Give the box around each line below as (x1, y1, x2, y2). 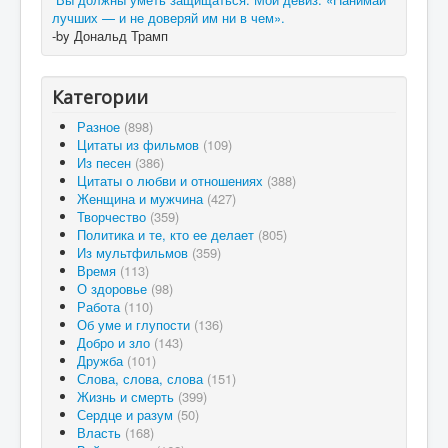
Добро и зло (77, 333, 154, 352)
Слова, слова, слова (77, 369, 207, 388)
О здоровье (77, 279, 151, 298)
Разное (77, 117, 124, 136)
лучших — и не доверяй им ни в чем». (52, 8, 285, 27)
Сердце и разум (77, 405, 177, 424)
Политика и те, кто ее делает (77, 225, 258, 244)
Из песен (77, 153, 135, 172)
